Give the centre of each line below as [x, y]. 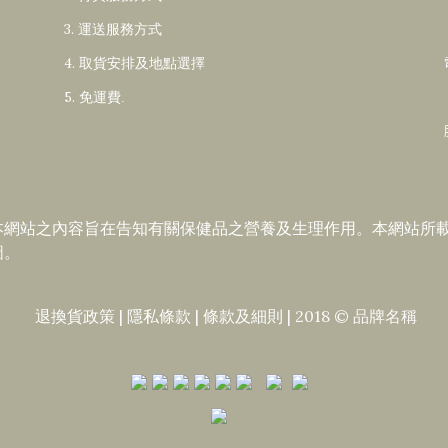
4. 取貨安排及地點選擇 [134, 63]
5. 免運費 [92, 97]
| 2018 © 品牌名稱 [350, 316]
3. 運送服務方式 [113, 29]
